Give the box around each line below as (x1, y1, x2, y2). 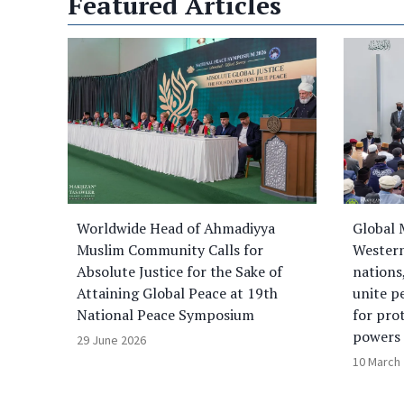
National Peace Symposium (77, 305, 254, 325)
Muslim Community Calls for (77, 240, 263, 260)
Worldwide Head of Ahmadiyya (77, 218, 275, 238)
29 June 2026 (77, 332, 146, 348)
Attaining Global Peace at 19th (77, 283, 278, 303)
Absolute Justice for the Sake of (77, 262, 282, 281)
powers (353, 326, 400, 346)
